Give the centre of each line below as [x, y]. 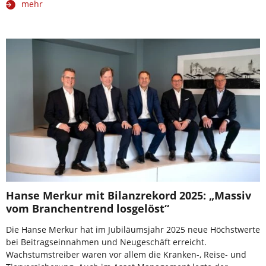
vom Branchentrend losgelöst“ [88, 209]
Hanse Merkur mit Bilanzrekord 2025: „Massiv [129, 196]
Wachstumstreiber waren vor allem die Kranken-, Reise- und [126, 255]
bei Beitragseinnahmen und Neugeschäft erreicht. [106, 242]
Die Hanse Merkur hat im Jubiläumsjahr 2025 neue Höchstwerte [133, 230]
